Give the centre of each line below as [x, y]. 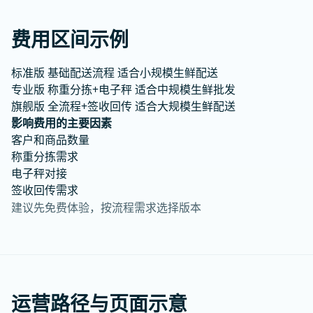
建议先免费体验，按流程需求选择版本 [106, 208]
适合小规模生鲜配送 [168, 73]
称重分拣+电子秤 [90, 89]
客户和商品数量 [50, 140]
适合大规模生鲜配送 [185, 106]
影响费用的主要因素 [61, 123]
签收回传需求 [45, 190]
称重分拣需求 [45, 156]
